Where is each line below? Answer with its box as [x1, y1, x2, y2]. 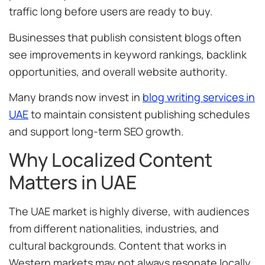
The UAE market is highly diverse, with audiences [9, 204, 249, 219]
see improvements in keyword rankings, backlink [9, 47, 247, 62]
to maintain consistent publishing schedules [28, 107, 250, 122]
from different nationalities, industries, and [9, 221, 219, 236]
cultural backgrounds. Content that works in [9, 238, 227, 253]
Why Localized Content [9, 147, 212, 173]
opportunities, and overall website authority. [9, 64, 228, 79]
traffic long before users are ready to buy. [9, 4, 213, 19]
